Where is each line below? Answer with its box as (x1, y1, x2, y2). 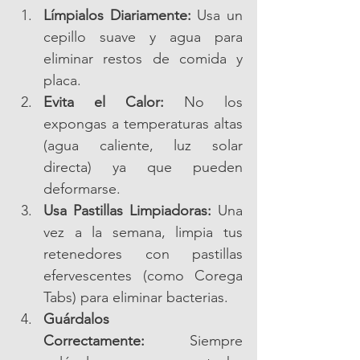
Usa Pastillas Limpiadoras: (43, 202, 211, 220)
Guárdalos (43, 310, 109, 329)
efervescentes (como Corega (43, 267, 243, 285)
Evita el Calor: (43, 93, 164, 112)
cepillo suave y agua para (43, 28, 243, 47)
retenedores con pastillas (43, 245, 243, 264)
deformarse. (43, 180, 121, 198)
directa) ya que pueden (43, 158, 243, 177)
